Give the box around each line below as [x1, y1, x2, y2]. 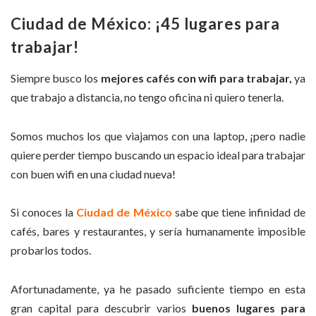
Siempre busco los [11, 71, 101, 85]
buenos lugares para [192, 300, 305, 315]
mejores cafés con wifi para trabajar [100, 71, 289, 85]
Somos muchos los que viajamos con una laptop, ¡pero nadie [11, 128, 305, 142]
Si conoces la [11, 205, 77, 219]
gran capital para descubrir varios [11, 300, 192, 315]
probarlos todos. [11, 243, 91, 257]
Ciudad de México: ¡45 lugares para [11, 14, 280, 34]
